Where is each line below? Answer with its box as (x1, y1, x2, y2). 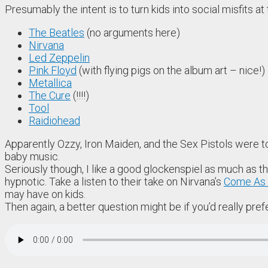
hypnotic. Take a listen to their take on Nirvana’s (5, 175, 224, 188)
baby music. (5, 150, 60, 163)
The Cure (29, 89, 71, 102)
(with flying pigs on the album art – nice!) (77, 64, 265, 77)
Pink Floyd (29, 64, 77, 77)
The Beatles (29, 26, 84, 39)
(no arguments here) (84, 26, 180, 39)
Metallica (29, 77, 72, 90)
